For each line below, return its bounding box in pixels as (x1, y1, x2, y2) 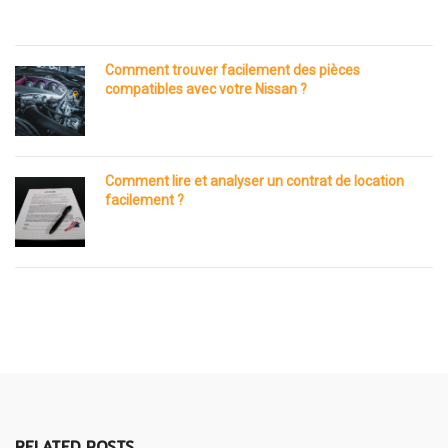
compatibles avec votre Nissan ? (105, 80, 307, 97)
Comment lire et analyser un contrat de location (105, 172, 404, 189)
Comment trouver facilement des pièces (105, 61, 360, 78)
